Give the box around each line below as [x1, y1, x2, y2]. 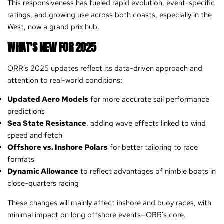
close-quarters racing [7, 178, 79, 188]
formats [7, 154, 34, 164]
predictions [7, 106, 45, 116]
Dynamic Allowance [7, 166, 78, 176]
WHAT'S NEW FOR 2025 [7, 38, 96, 55]
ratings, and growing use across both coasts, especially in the [7, 10, 212, 20]
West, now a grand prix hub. [7, 22, 99, 32]
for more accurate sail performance [88, 94, 209, 104]
